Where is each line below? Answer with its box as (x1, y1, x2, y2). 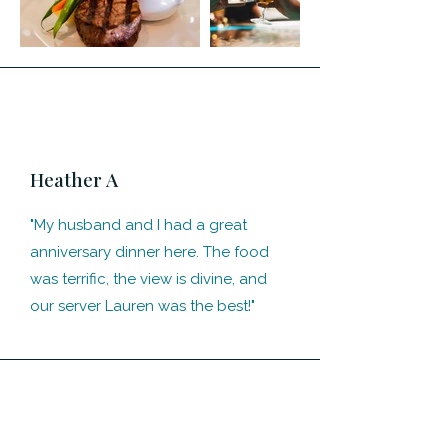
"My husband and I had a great (30, 216, 247, 234)
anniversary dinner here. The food (30, 243, 269, 261)
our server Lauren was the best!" (30, 297, 255, 315)
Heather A (30, 166, 118, 192)
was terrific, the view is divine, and (30, 270, 267, 288)
